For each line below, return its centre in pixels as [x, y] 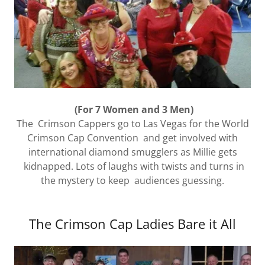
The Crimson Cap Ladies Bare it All [132, 224]
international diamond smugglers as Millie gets [132, 152]
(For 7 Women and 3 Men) [132, 110]
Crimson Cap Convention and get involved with [132, 138]
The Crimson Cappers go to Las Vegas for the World [132, 124]
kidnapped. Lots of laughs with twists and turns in [132, 167]
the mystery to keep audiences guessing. [132, 181]
